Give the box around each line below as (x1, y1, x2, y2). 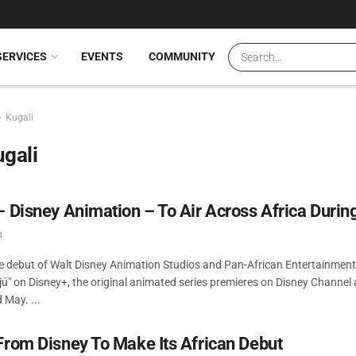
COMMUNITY (149, 50, 215, 63)
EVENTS (81, 50, 123, 63)
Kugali (6, 112, 33, 123)
